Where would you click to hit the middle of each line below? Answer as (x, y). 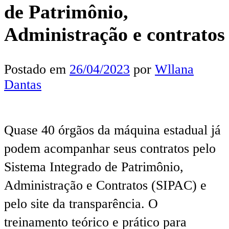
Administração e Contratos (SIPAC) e (105, 185)
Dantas (23, 84)
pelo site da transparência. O (81, 203)
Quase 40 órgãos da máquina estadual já (112, 130)
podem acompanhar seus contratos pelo (110, 148)
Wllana (174, 69)
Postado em (37, 69)
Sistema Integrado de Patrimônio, (94, 167)
